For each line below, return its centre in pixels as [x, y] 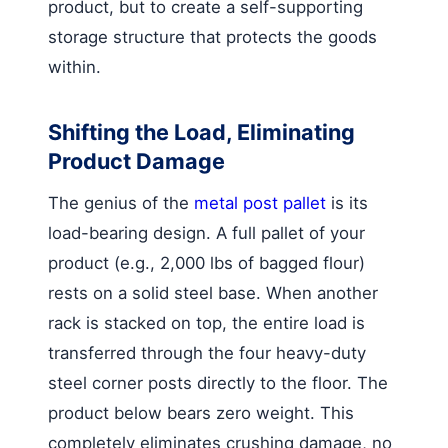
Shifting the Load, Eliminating [201, 131]
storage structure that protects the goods [212, 36]
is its [347, 202]
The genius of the [121, 202]
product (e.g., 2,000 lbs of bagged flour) [206, 262]
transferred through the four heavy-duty [207, 352]
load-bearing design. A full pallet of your [206, 232]
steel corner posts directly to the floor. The [218, 382]
